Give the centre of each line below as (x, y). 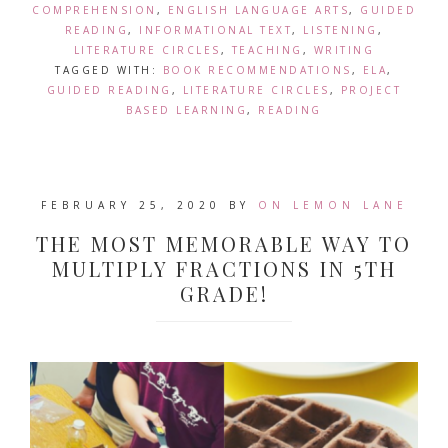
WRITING (344, 50)
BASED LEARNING (187, 110)
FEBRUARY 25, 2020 (130, 205)
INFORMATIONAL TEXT (216, 30)
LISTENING (340, 30)
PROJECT (371, 90)
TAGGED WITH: (109, 70)
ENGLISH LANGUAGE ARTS (258, 10)
